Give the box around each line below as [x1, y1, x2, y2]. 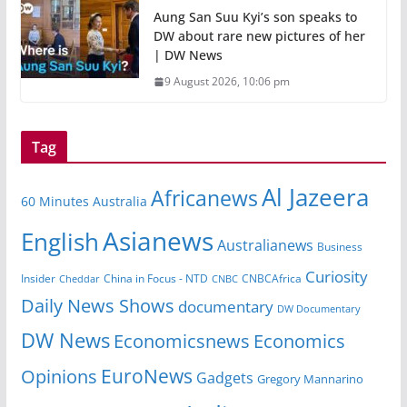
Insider [20, 271, 55, 287]
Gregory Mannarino [256, 371, 363, 388]
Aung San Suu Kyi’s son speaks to [153, 8, 357, 26]
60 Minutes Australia [20, 193, 147, 211]
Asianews [102, 223, 213, 259]
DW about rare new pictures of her [153, 27, 365, 45]
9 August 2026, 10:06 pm [164, 74, 290, 90]
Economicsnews [113, 328, 250, 354]
